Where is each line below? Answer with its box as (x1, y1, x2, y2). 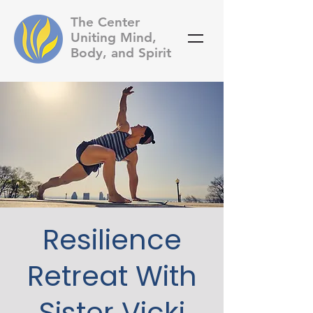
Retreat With (27, 256, 197, 296)
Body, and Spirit (71, 45, 171, 61)
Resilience (42, 220, 182, 259)
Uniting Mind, (71, 29, 156, 45)
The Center (71, 14, 140, 30)
